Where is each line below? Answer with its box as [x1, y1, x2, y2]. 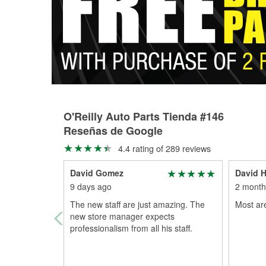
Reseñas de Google [64, 123, 163, 138]
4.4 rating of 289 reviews [115, 142, 211, 154]
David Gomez [70, 167, 123, 179]
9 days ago [70, 180, 112, 192]
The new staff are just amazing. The [70, 198, 205, 210]
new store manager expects [70, 210, 175, 222]
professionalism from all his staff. [70, 222, 192, 234]
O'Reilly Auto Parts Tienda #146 [64, 109, 224, 124]
